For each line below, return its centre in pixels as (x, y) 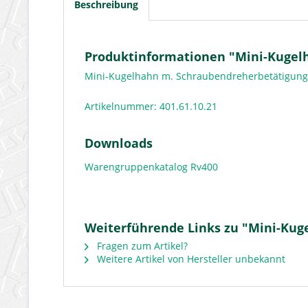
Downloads (119, 143)
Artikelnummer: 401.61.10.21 (152, 106)
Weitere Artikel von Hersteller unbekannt (190, 259)
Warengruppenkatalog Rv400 (151, 167)
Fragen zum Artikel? (141, 246)
